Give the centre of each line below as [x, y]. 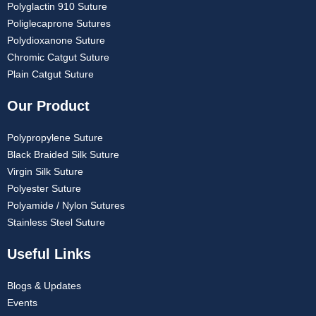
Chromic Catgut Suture [58, 57]
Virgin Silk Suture [45, 171]
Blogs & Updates [44, 285]
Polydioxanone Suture [56, 40]
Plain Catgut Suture [50, 74]
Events [22, 302]
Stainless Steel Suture [56, 222]
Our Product [48, 105]
